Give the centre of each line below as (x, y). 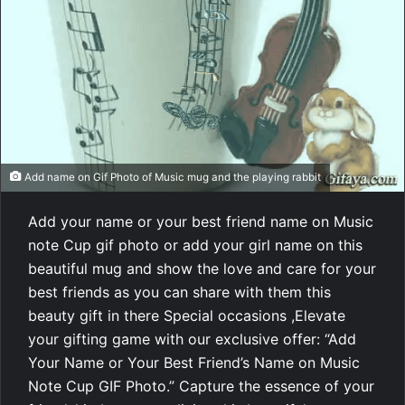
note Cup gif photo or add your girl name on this (195, 245)
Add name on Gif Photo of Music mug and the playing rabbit (171, 177)
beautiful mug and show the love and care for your (202, 268)
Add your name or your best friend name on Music (201, 221)
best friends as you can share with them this (179, 292)
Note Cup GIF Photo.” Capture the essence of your (201, 386)
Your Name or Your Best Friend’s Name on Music (194, 362)
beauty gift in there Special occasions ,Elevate (187, 315)
